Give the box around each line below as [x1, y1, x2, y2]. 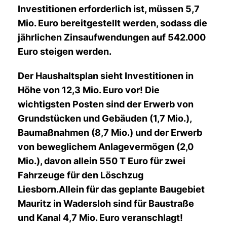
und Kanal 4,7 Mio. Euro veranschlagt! [18, 212, 183, 223]
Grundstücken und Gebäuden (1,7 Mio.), [18, 112, 192, 124]
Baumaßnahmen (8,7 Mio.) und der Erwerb [18, 127, 202, 138]
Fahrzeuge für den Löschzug [18, 169, 143, 180]
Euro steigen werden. [18, 46, 111, 57]
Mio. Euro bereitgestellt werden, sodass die [18, 17, 207, 28]
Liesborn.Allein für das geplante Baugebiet [18, 183, 205, 195]
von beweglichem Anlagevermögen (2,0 [18, 141, 194, 152]
